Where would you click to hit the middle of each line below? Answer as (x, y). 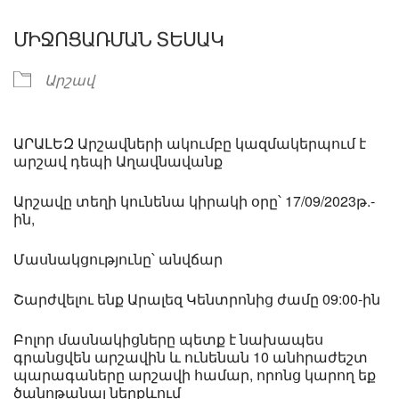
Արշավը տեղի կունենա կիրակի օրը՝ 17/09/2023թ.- (194, 200)
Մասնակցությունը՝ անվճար (118, 258)
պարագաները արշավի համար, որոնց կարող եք (195, 374)
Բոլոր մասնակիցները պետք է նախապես (168, 338)
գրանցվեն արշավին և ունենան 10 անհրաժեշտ (191, 356)
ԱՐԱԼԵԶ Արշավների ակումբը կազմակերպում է (190, 142)
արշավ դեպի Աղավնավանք (118, 160)
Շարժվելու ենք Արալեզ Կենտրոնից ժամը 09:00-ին (197, 298)
